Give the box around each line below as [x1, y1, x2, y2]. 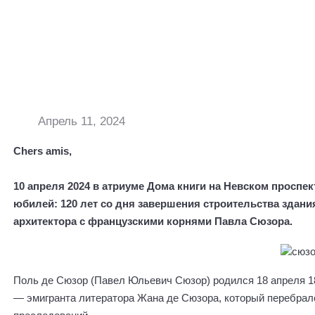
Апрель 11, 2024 [34, 115, 125, 128]
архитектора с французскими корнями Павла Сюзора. [13, 216, 295, 227]
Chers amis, [13, 146, 75, 157]
